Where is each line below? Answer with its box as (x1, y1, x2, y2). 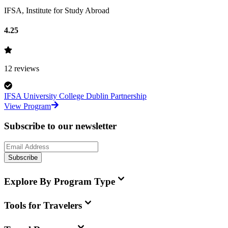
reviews (12, 64, 39, 73)
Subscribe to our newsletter (4, 121, 117, 132)
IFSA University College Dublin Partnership (4, 92, 147, 101)
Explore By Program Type (4, 176, 115, 187)
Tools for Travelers (4, 200, 82, 211)
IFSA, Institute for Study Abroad (4, 6, 109, 15)
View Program (4, 102, 51, 111)
